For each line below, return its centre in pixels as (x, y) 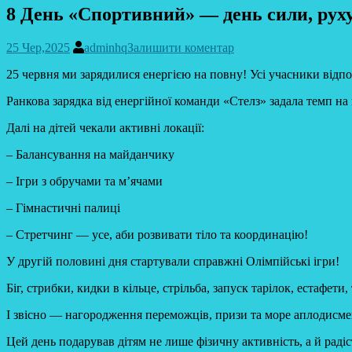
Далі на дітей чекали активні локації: (105, 127)
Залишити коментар (181, 47)
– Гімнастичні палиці (63, 207)
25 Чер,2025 (38, 47)
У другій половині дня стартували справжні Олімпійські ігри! (173, 261)
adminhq (106, 47)
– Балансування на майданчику (90, 154)
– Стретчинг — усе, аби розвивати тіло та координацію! (157, 234)
